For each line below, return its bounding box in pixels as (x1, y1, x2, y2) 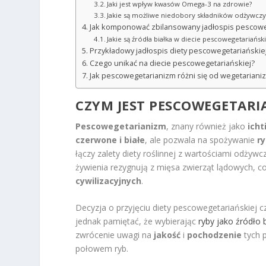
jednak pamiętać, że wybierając (75, 216, 199, 227)
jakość (154, 229, 181, 241)
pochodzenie (187, 229, 242, 241)
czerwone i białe (75, 134, 145, 145)
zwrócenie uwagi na (75, 229, 154, 241)
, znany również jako (166, 120, 248, 132)
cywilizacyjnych (75, 175, 142, 186)
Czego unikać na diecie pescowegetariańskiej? (89, 58, 255, 68)
